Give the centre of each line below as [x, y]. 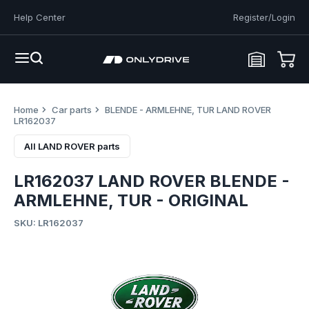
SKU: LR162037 [49, 223]
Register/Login [264, 17]
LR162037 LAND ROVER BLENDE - [152, 181]
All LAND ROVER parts [72, 146]
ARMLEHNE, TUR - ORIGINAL [131, 200]
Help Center [40, 17]
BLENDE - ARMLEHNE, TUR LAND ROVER [188, 110]
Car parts [72, 110]
